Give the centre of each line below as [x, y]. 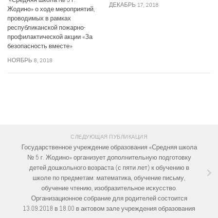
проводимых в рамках [39, 18]
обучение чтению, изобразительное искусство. [109, 188]
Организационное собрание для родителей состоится [109, 198]
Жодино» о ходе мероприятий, [51, 9]
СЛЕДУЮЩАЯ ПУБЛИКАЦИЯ [109, 137]
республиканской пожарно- [46, 28]
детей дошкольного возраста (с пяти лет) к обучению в [109, 167]
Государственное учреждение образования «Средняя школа [109, 147]
